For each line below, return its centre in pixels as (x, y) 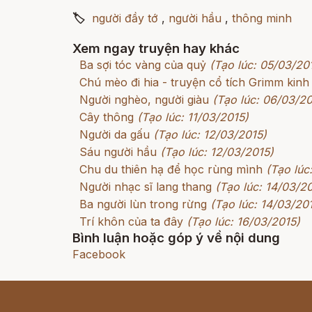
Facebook (99, 254)
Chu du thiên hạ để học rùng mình (171, 169)
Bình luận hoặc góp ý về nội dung (176, 238)
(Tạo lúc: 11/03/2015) (193, 117)
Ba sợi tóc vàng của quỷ (143, 65)
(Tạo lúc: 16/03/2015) (243, 221)
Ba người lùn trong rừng (143, 204)
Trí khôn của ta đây (131, 221)
